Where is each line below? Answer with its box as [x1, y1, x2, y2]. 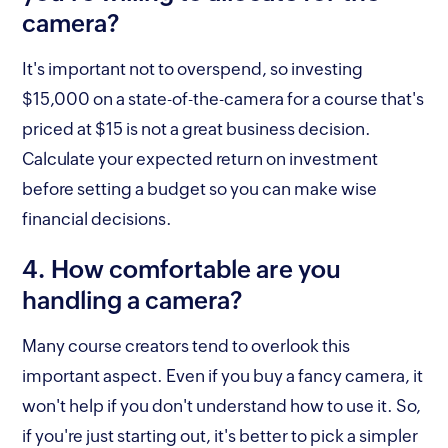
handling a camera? [22, 286, 244, 314]
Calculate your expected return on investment [22, 148, 379, 169]
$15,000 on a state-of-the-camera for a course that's [22, 88, 425, 109]
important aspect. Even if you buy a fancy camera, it [22, 365, 424, 386]
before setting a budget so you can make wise [22, 178, 378, 199]
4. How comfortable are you [22, 255, 342, 283]
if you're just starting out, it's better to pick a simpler [22, 425, 419, 446]
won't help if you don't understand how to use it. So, [22, 395, 422, 416]
